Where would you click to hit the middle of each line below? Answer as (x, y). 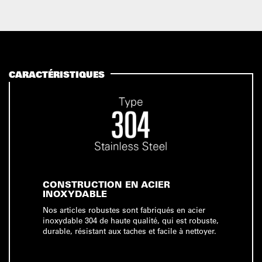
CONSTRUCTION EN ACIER (106, 185)
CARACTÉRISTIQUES (57, 74)
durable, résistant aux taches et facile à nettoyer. (130, 231)
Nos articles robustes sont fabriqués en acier (124, 210)
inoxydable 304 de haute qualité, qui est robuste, (131, 220)
